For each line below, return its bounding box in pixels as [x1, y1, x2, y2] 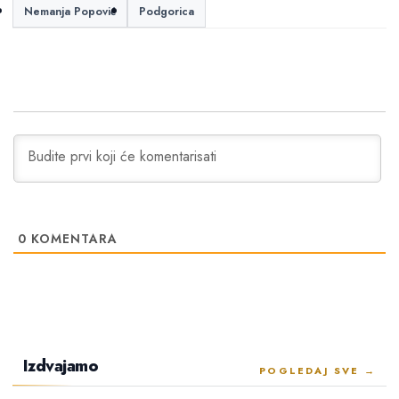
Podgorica [139, 4, 194, 20]
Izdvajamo [23, 354, 99, 378]
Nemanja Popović [24, 4, 116, 20]
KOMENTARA [27, 229, 118, 248]
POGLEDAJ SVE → [259, 362, 376, 378]
